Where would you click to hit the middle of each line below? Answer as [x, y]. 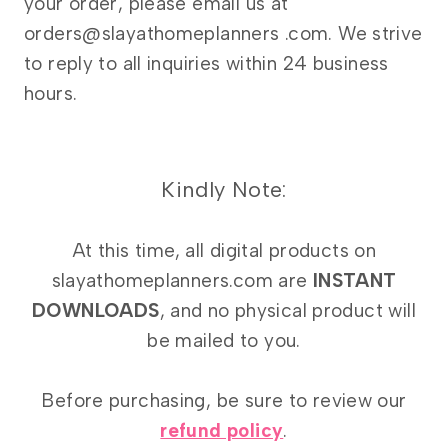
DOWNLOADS [96, 311]
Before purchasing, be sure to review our [224, 401]
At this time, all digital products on [224, 251]
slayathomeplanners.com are [182, 281]
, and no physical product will [287, 311]
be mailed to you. [224, 341]
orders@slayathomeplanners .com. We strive [223, 34]
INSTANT [354, 281]
